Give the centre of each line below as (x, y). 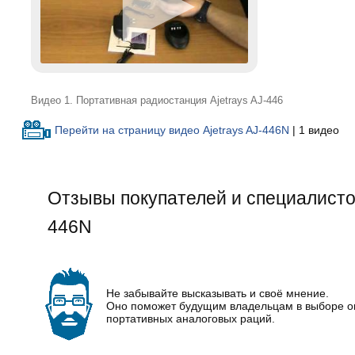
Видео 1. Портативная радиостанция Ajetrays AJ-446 (157, 101)
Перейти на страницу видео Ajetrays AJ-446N (172, 130)
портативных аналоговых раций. (191, 319)
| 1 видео (314, 130)
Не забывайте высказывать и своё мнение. (218, 294)
